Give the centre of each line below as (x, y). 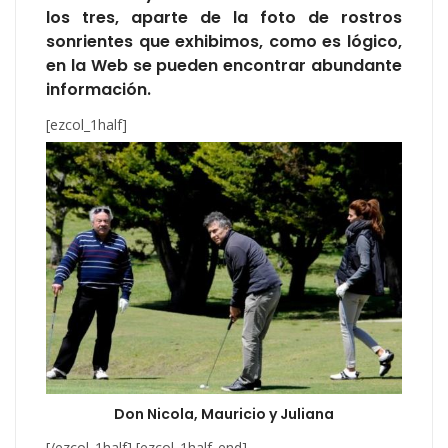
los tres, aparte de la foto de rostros (224, 17)
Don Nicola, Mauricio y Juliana (224, 413)
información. (98, 89)
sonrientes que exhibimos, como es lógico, (224, 41)
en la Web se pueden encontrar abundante (224, 65)
